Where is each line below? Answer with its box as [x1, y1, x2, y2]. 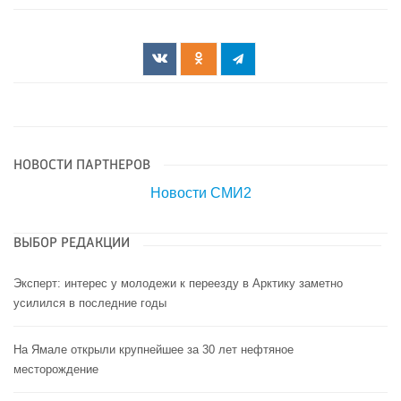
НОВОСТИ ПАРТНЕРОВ [13, 158, 150, 174]
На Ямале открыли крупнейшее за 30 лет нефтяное [13, 343, 294, 357]
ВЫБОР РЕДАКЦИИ [13, 236, 130, 252]
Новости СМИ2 [149, 185, 252, 201]
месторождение [13, 363, 98, 377]
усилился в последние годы [13, 296, 166, 311]
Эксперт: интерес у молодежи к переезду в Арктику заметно [13, 277, 343, 291]
